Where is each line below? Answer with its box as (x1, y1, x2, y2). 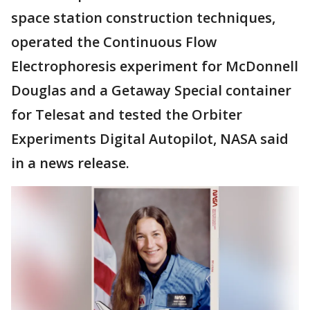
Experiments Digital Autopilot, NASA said (11, 129, 289, 149)
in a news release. (11, 154, 133, 173)
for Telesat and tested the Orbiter (11, 105, 242, 125)
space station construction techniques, (11, 8, 275, 28)
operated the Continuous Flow (11, 33, 217, 52)
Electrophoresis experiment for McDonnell (11, 57, 298, 76)
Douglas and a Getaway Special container (11, 81, 291, 100)
